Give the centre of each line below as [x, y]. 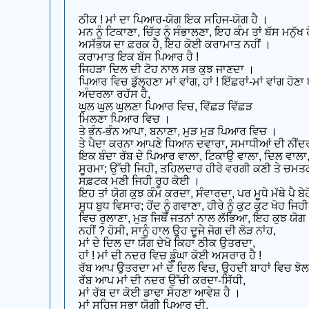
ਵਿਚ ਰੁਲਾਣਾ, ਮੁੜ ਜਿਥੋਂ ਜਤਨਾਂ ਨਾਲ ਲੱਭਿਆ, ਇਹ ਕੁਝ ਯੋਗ [192, 219]
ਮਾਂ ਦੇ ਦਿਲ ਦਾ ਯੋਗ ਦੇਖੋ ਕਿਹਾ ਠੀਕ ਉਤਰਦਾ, [167, 243]
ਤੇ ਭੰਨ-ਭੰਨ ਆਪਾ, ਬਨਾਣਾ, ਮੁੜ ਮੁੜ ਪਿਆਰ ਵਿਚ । [178, 132]
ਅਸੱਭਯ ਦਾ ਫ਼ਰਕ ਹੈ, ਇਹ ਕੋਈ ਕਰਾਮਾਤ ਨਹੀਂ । [175, 45]
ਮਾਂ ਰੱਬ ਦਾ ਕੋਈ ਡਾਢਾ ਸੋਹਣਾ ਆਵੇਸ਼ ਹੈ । [160, 293]
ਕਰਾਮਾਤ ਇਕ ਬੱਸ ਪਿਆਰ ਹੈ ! [139, 57]
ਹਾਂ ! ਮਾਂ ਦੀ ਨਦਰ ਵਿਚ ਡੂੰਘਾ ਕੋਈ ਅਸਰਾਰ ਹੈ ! [170, 256]
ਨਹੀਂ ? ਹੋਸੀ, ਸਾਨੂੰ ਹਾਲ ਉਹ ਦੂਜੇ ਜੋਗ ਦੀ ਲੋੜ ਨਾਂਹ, [177, 231]
